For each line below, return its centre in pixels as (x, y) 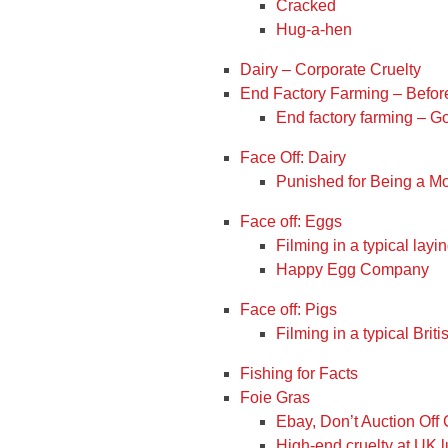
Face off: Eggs (291, 221)
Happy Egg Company (352, 269)
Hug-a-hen (314, 29)
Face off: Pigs (288, 309)
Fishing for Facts (299, 373)
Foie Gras (275, 397)
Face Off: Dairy (293, 157)
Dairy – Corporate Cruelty (330, 69)
